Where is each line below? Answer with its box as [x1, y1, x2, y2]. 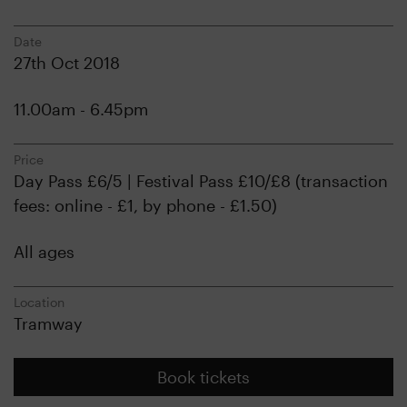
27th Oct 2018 [14, 53, 120, 73]
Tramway [14, 313, 83, 333]
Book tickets [156, 367, 250, 387]
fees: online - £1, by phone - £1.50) [14, 195, 277, 215]
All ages [14, 242, 74, 262]
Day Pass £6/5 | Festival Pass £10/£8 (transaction [14, 171, 388, 191]
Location [14, 294, 65, 310]
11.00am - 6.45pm [14, 99, 148, 119]
